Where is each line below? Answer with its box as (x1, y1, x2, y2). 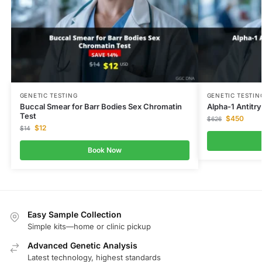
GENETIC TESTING (19, 91, 78, 99)
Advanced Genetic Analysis (27, 240, 137, 251)
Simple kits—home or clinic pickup (27, 222, 151, 232)
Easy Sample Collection (27, 209, 122, 219)
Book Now (87, 145, 122, 154)
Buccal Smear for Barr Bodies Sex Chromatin (19, 101, 182, 111)
